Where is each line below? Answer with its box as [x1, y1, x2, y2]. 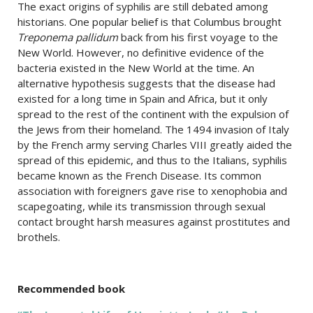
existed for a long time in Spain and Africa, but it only [17, 91, 268, 105]
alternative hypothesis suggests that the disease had [17, 75, 275, 90]
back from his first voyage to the [121, 29, 278, 44]
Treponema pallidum [17, 29, 121, 44]
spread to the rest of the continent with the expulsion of [17, 106, 289, 121]
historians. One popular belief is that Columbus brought [17, 14, 282, 29]
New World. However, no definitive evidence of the [17, 45, 264, 59]
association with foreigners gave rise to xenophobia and [17, 183, 287, 198]
